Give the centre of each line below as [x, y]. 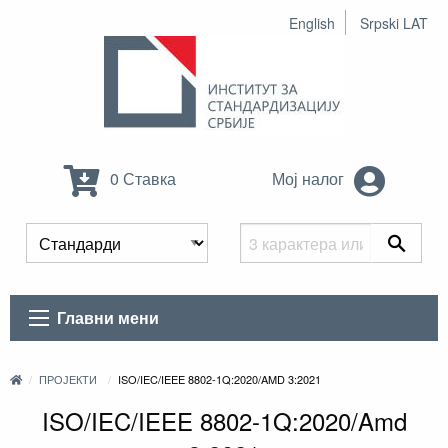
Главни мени [108, 318]
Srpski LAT [394, 23]
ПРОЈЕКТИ [68, 379]
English [312, 23]
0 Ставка [141, 179]
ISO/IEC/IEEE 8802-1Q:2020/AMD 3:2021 [219, 379]
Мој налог [309, 179]
